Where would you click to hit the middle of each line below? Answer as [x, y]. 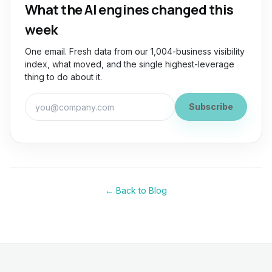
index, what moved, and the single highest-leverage [130, 64]
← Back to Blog [136, 190]
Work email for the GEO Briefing [98, 100]
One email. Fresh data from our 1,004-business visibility [135, 51]
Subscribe [211, 107]
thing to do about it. [63, 77]
